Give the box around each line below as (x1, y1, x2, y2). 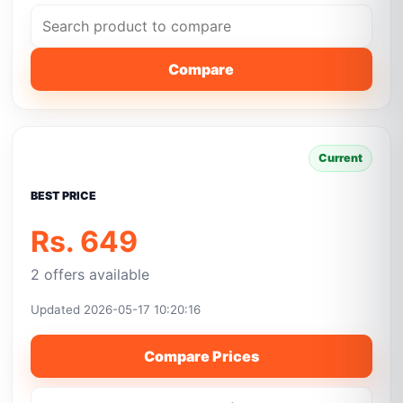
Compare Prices (143, 347, 259, 365)
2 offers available (31, 265, 150, 283)
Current (318, 151, 363, 165)
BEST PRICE (31, 189, 97, 202)
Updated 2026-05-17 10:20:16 (31, 302, 201, 317)
